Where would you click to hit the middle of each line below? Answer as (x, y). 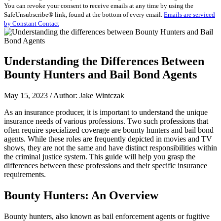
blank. (13, 53)
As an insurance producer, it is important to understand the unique (106, 112)
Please (13, 17)
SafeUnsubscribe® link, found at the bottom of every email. (84, 14)
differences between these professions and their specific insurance (106, 166)
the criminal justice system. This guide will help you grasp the (100, 157)
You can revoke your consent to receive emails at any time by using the (99, 5)
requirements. (25, 175)
